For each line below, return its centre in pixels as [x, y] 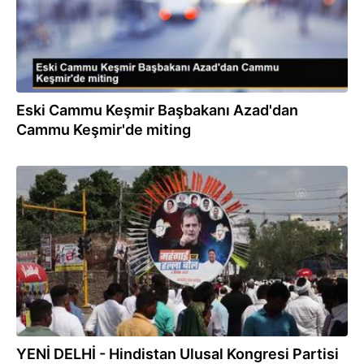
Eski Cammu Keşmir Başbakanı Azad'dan [157, 110]
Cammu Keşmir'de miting [104, 130]
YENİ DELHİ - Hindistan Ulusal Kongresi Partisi [178, 354]
